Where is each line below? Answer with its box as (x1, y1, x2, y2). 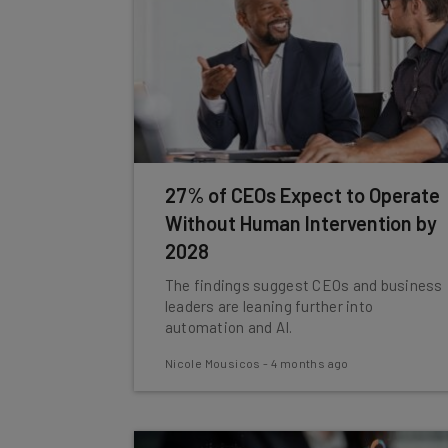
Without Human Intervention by (164, 211, 437, 235)
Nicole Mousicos (164, 356, 261, 370)
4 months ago (271, 356, 349, 370)
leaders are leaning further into (164, 297, 374, 315)
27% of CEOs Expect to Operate (164, 183, 440, 207)
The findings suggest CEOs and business (164, 276, 443, 294)
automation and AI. (164, 318, 293, 336)
